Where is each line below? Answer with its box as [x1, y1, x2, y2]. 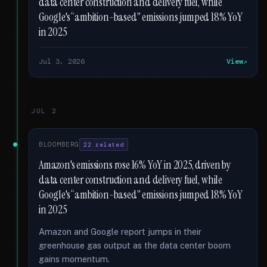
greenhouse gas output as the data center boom [39, 240, 231, 250]
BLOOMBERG [39, 140, 80, 148]
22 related [83, 141, 124, 148]
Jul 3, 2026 [39, 57, 85, 66]
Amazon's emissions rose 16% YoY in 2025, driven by [39, 158, 231, 172]
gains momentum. [39, 254, 110, 264]
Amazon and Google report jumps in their [39, 226, 201, 237]
